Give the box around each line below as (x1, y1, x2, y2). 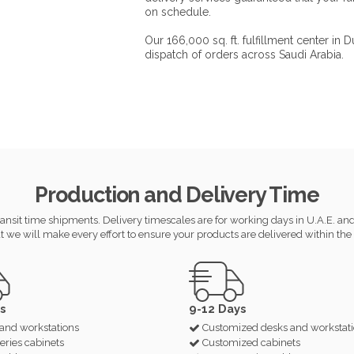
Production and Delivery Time (35, 182, 319, 207)
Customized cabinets (202, 336, 300, 348)
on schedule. (144, 5, 227, 18)
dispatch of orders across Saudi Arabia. (144, 47, 344, 61)
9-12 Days (189, 301, 247, 315)
